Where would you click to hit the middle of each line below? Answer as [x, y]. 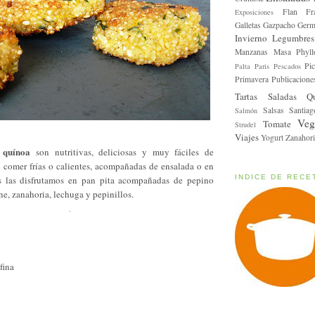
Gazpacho [279, 25]
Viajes [247, 137]
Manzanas [251, 51]
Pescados [287, 66]
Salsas [273, 110]
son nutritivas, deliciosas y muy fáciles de [122, 152]
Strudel [245, 124]
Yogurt [272, 137]
